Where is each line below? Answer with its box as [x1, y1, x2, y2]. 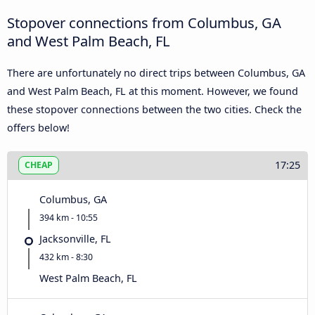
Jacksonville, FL [39, 231, 111, 245]
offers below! [7, 120, 70, 134]
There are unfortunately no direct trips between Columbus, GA [7, 65, 305, 79]
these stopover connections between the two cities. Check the [7, 102, 302, 116]
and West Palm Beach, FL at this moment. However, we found [7, 84, 298, 98]
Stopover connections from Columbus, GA [7, 12, 281, 32]
